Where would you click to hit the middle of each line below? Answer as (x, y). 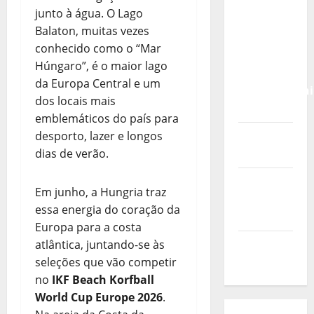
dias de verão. (72, 154)
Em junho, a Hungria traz (101, 192)
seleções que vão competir (106, 262)
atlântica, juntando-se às (100, 245)
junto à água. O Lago (89, 14)
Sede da (259, 199)
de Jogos (261, 21)
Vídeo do (262, 136)
